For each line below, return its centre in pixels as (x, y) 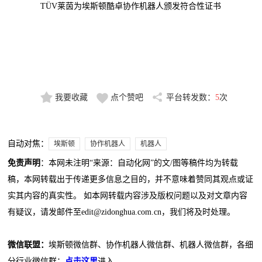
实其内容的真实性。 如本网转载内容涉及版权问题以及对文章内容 (128, 196)
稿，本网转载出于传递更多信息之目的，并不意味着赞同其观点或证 (131, 180)
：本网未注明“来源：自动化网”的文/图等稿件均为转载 (139, 163)
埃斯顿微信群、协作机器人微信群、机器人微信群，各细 (151, 245)
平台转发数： (190, 98)
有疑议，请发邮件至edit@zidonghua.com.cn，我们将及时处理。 (122, 212)
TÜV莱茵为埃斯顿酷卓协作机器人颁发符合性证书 (131, 6)
